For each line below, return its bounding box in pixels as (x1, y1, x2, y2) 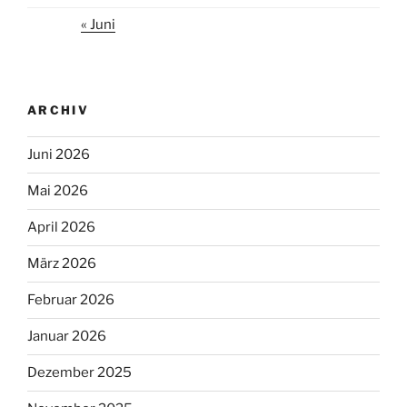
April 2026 (27, 219, 95, 236)
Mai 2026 (27, 183, 88, 200)
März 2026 (27, 255, 96, 273)
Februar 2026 (27, 292, 114, 309)
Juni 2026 (27, 146, 90, 164)
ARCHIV (27, 103, 90, 118)
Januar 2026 (27, 328, 106, 345)
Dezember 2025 (27, 364, 132, 382)
